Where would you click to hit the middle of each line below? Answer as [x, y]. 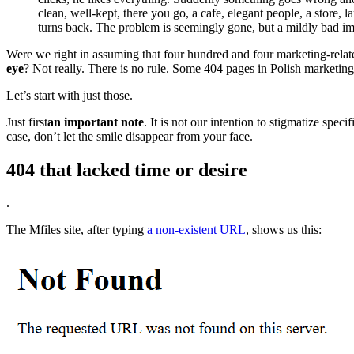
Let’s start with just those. [70, 95]
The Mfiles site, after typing [77, 230]
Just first [27, 122]
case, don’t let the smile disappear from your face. [130, 136]
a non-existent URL [196, 230]
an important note [96, 122]
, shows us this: [284, 230]
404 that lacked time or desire [127, 169]
